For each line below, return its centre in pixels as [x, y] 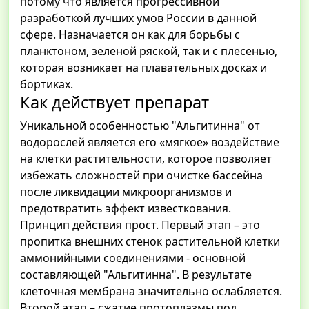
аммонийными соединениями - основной [133, 258]
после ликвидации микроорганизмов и [126, 192]
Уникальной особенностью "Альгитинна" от [140, 126]
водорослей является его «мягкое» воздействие [150, 142]
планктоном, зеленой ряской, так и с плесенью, [149, 51]
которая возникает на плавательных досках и [143, 68]
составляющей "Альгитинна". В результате [136, 275]
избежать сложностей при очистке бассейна [141, 176]
